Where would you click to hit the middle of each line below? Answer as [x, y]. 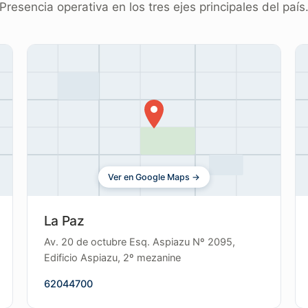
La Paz [64, 221]
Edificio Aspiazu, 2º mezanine [112, 258]
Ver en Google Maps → [154, 177]
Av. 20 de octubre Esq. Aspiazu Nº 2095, [139, 242]
